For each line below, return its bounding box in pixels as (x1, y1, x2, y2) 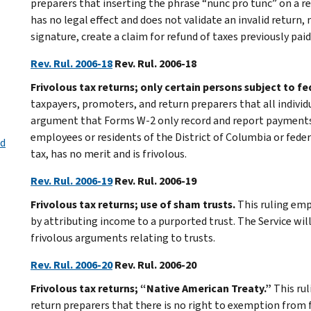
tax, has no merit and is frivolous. (31, 146, 187, 161)
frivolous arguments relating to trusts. (31, 230, 215, 245)
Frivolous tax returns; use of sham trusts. (31, 196, 235, 212)
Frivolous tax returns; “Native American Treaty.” (31, 280, 274, 296)
